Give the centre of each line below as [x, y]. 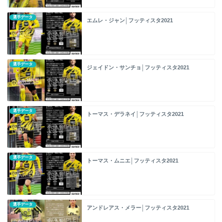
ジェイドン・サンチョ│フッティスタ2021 [138, 67]
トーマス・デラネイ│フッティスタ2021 [135, 114]
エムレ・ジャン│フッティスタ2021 [130, 21]
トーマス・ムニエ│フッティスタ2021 [133, 161]
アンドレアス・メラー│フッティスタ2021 [138, 207]
